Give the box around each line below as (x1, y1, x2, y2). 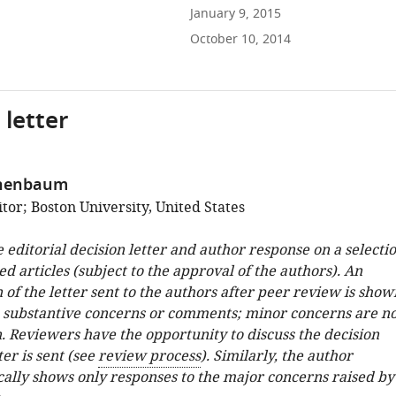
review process (97, 346, 201, 367)
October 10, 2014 (189, 30, 291, 49)
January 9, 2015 (189, 4, 281, 23)
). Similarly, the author (200, 346, 353, 367)
